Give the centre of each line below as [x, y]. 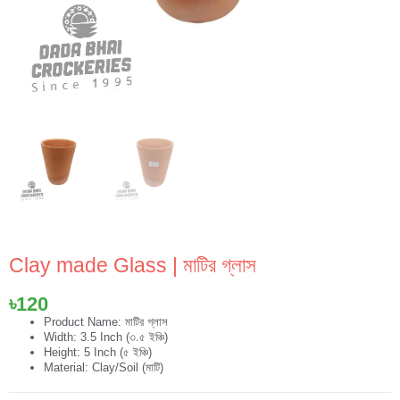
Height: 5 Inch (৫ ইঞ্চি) [98, 352]
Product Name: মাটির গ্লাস [106, 321]
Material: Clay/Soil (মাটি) [104, 367]
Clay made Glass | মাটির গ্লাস [133, 266]
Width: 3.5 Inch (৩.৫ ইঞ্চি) [106, 337]
